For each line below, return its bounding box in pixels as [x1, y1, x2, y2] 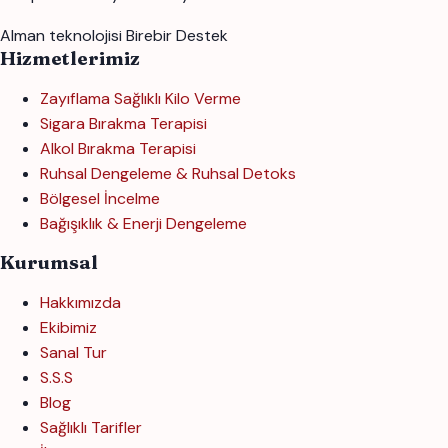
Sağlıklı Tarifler [40, 417, 142, 439]
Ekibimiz [40, 317, 97, 339]
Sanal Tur [40, 342, 107, 364]
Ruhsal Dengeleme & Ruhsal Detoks [40, 163, 296, 185]
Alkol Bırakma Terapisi [40, 138, 196, 160]
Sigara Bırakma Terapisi [40, 113, 207, 135]
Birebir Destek [126, 25, 228, 47]
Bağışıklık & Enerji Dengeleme [40, 213, 247, 235]
